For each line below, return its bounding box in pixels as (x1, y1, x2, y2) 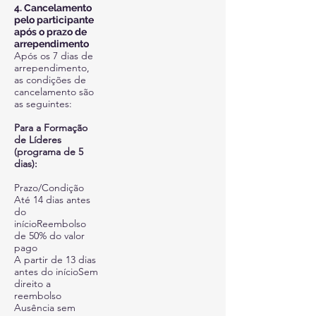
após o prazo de (14, 26, 87, 37)
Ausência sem (14, 301, 75, 314)
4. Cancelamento (14, 2, 92, 13)
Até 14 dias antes (14, 193, 90, 206)
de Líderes (14, 133, 61, 146)
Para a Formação (14, 121, 87, 134)
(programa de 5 (14, 145, 83, 158)
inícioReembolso (14, 217, 86, 230)
